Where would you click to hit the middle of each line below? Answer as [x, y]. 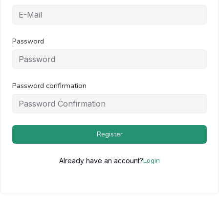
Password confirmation [49, 85]
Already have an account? [101, 160]
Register [109, 134]
